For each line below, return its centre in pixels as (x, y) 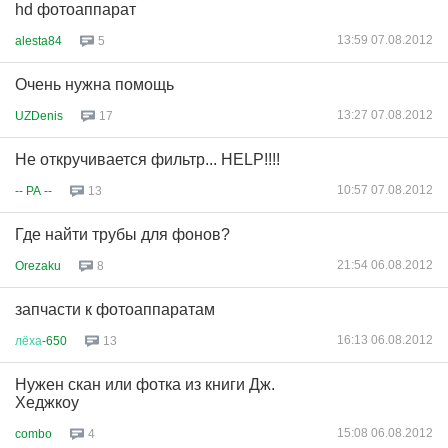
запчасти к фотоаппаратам (115, 309)
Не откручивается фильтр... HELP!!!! (147, 159)
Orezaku (38, 265)
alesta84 (38, 40)
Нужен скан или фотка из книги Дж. (145, 384)
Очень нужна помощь (94, 84)
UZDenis (39, 115)
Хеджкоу (47, 402)
